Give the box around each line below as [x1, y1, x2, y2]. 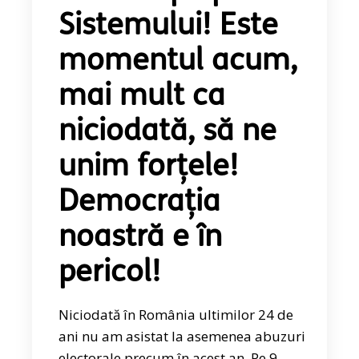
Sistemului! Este [58, 10, 279, 42]
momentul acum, [58, 46, 298, 78]
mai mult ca [58, 81, 226, 113]
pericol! [58, 257, 162, 289]
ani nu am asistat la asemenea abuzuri [58, 326, 306, 345]
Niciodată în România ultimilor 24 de [58, 305, 294, 324]
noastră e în [58, 222, 223, 254]
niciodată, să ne [58, 116, 277, 148]
